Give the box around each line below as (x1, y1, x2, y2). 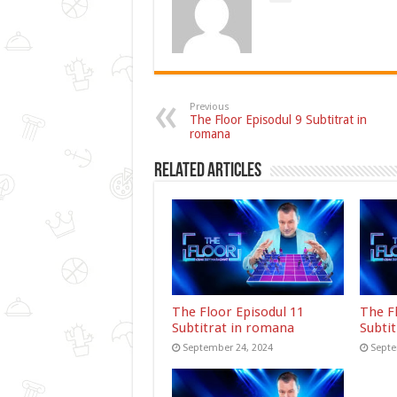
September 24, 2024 (182, 342, 273, 354)
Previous (189, 100, 230, 113)
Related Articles (153, 160, 261, 182)
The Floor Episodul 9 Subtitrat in (189, 112, 367, 127)
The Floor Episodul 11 (171, 304, 304, 321)
